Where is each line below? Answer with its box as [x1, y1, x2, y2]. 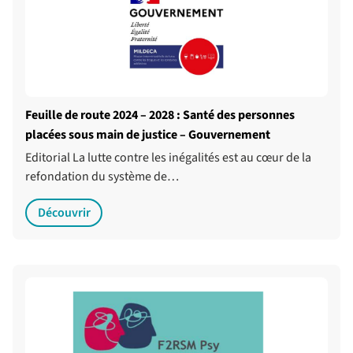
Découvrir [37, 204, 91, 222]
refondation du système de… [25, 168, 179, 186]
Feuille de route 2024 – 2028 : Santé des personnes [25, 106, 295, 124]
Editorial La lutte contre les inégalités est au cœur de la [25, 149, 311, 167]
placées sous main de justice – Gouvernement [25, 126, 270, 144]
